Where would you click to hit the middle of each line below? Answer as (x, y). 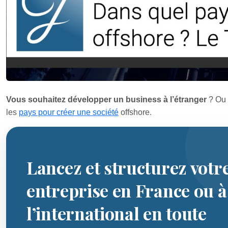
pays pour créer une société (69, 112)
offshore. (135, 112)
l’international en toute (117, 213)
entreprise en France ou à (127, 190)
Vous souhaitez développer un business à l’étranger (106, 99)
